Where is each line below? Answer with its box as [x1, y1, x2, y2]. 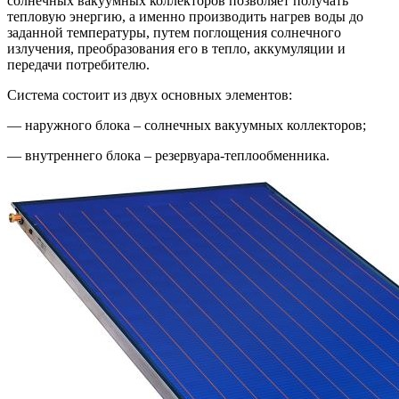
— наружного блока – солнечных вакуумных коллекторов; [7, 118, 366, 134]
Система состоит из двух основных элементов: [7, 87, 292, 103]
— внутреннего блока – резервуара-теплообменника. [7, 148, 330, 164]
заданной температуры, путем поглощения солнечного [7, 25, 341, 41]
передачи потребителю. [7, 57, 150, 73]
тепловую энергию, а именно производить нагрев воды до [7, 9, 363, 25]
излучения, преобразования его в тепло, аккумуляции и [7, 41, 346, 57]
